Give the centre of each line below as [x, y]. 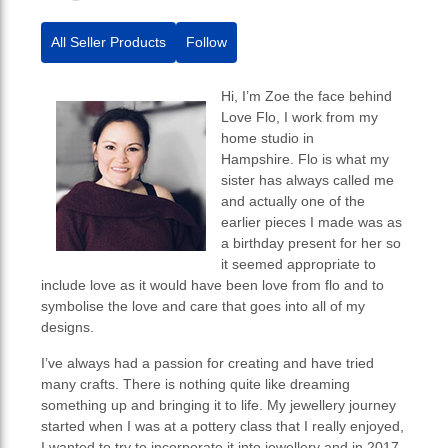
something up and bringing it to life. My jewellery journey [219, 404]
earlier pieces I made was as [312, 221]
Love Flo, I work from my [300, 116]
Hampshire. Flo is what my [305, 158]
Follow [207, 41]
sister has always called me [308, 179]
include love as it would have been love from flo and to [213, 284]
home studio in [268, 137]
